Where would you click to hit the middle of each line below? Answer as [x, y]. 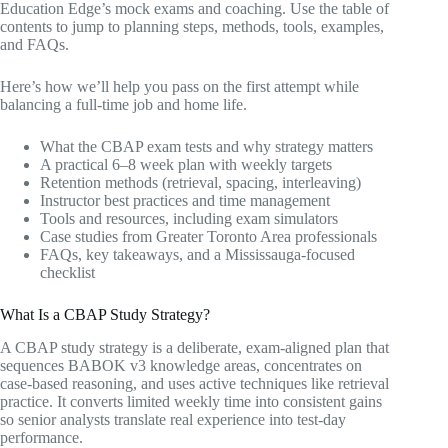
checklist [67, 272]
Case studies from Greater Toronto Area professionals [208, 236]
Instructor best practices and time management [185, 200]
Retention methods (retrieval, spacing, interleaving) [200, 182]
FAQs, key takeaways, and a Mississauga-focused [197, 254]
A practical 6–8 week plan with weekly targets [186, 164]
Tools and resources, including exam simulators [189, 218]
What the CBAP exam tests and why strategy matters [206, 146]
